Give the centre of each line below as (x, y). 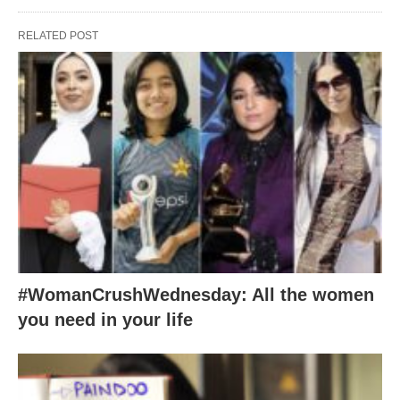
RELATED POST (58, 35)
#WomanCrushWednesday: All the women (196, 295)
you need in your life (105, 320)
